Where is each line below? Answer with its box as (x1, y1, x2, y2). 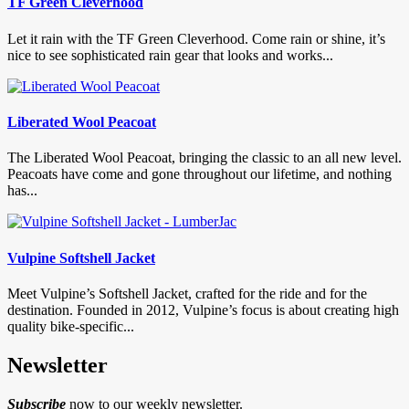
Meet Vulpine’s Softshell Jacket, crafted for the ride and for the (7, 285, 367, 301)
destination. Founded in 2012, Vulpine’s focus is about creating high (7, 301, 399, 318)
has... (7, 183, 37, 199)
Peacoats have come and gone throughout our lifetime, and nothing (7, 166, 392, 183)
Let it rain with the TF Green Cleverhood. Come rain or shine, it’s (7, 30, 385, 47)
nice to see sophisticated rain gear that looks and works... (7, 47, 333, 63)
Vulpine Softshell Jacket (7, 249, 155, 266)
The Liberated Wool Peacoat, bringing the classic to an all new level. (7, 150, 402, 166)
